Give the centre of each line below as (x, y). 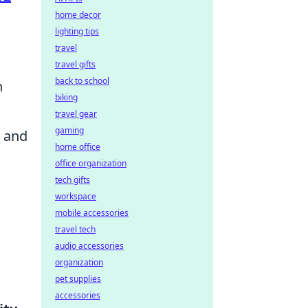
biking (66, 97)
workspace (76, 196)
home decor (78, 15)
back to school (82, 81)
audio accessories (89, 246)
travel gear (76, 114)
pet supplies (78, 279)
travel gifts (75, 64)
